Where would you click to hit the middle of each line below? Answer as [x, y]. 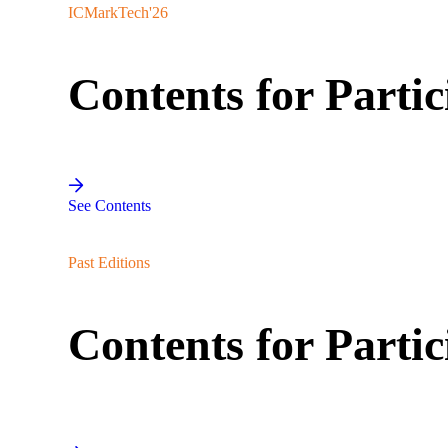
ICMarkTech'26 [118, 12]
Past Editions [109, 262]
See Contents [109, 205]
